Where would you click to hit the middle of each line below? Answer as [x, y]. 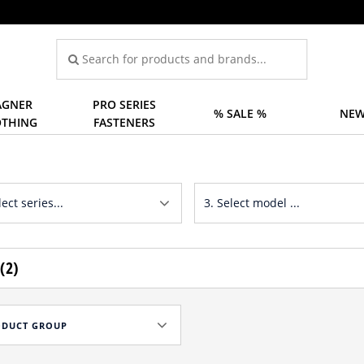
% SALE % [240, 113]
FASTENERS [124, 122]
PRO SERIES [124, 104]
